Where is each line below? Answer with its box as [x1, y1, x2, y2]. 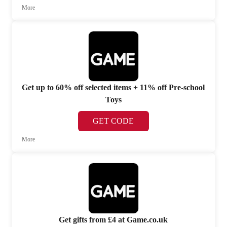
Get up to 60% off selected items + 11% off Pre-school [22, 83, 205, 92]
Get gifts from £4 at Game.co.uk [59, 215, 168, 224]
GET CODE [93, 117, 134, 126]
